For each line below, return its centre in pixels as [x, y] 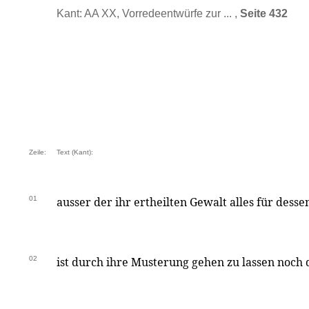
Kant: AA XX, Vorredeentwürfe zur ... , [148, 13]
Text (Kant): [75, 152]
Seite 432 [264, 13]
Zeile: [38, 152]
